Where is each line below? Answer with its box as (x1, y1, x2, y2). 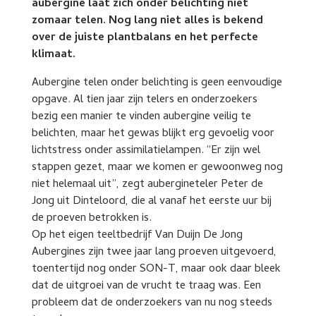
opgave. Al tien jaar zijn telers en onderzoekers (31, 90, 257, 109)
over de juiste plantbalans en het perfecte (31, 28, 258, 47)
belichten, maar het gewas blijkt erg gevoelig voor (31, 124, 274, 143)
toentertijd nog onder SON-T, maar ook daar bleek (31, 260, 281, 279)
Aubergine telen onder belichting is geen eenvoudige (31, 73, 282, 92)
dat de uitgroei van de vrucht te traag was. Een (31, 276, 261, 296)
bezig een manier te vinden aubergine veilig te (31, 107, 251, 126)
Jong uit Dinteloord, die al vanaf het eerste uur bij (31, 192, 272, 211)
